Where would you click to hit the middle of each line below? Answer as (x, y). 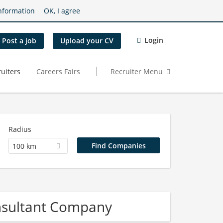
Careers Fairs (58, 71)
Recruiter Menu (137, 71)
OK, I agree (62, 10)
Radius (20, 129)
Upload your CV (87, 41)
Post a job (19, 41)
